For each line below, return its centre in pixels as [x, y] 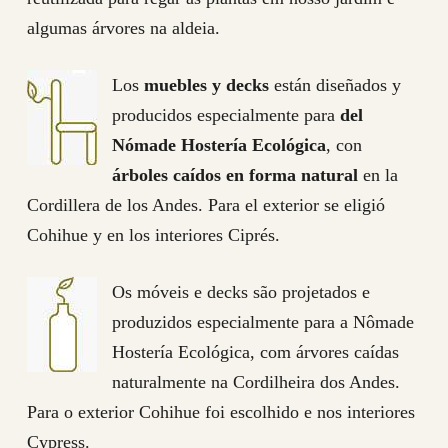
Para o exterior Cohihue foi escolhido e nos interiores [220, 411]
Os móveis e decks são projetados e [240, 291]
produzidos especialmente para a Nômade [262, 321]
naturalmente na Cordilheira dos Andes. [255, 381]
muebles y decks [206, 84]
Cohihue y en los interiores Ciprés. [153, 234]
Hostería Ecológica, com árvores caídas [255, 351]
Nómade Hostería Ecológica [218, 144]
